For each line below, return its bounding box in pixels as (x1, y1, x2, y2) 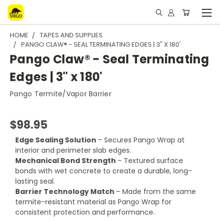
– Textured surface (117, 156, 183, 165)
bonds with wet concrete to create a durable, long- (15, 166, 192, 176)
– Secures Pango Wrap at (97, 135, 185, 145)
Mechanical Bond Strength (15, 156, 117, 165)
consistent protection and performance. (15, 207, 155, 217)
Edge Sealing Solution (15, 135, 98, 145)
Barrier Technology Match (15, 187, 116, 196)
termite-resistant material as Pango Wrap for (15, 197, 171, 207)
